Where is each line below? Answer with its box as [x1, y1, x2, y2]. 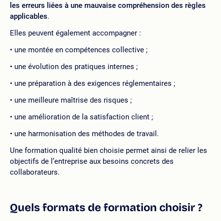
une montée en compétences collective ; [14, 45, 147, 54]
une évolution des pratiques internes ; [14, 62, 138, 71]
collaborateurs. [10, 167, 60, 177]
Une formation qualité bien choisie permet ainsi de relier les [10, 146, 207, 155]
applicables [10, 11, 47, 21]
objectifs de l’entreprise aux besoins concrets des [10, 156, 174, 166]
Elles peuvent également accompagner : [10, 28, 141, 37]
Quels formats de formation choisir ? [10, 201, 202, 214]
